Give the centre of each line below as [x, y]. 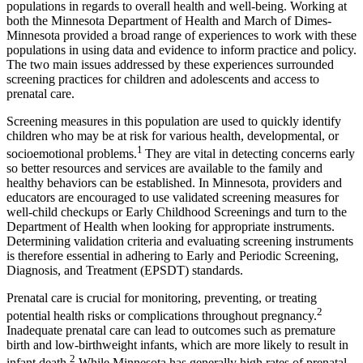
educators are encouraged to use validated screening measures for [173, 197]
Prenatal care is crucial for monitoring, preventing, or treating [162, 297]
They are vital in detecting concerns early [250, 153]
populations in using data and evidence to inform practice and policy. [181, 49]
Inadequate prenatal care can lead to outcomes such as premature [171, 331]
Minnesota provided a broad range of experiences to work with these [181, 35]
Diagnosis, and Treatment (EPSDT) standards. [125, 270]
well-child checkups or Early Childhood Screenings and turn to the [177, 211]
